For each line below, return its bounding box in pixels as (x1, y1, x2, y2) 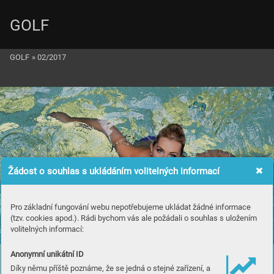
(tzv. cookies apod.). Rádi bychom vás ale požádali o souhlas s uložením (10, 213, 257, 223)
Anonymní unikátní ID (10, 250, 84, 259)
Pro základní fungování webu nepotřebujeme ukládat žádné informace (10, 202, 251, 212)
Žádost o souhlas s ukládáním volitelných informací (8, 165, 220, 177)
